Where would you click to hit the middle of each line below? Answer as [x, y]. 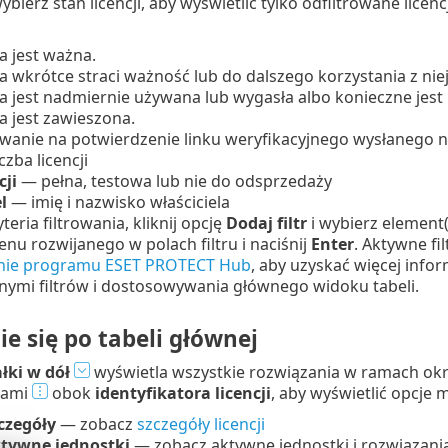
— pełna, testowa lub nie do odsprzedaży [174, 181]
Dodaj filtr [266, 223]
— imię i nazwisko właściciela [118, 202]
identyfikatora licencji [182, 393]
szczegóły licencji [200, 424]
